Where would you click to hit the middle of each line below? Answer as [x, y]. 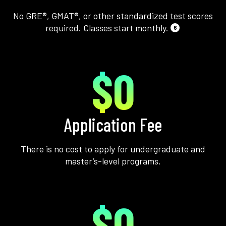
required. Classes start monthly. [107, 28]
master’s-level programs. [113, 161]
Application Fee [113, 125]
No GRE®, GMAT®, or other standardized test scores [113, 16]
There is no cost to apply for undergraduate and [113, 149]
